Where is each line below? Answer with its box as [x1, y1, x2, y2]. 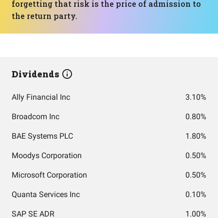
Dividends [12, 68, 61, 80]
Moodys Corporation [12, 151, 82, 160]
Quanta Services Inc [12, 190, 80, 199]
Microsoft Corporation [12, 170, 87, 180]
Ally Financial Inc [12, 92, 70, 102]
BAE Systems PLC [12, 131, 73, 141]
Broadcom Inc [12, 112, 59, 121]
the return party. [12, 11, 77, 21]
